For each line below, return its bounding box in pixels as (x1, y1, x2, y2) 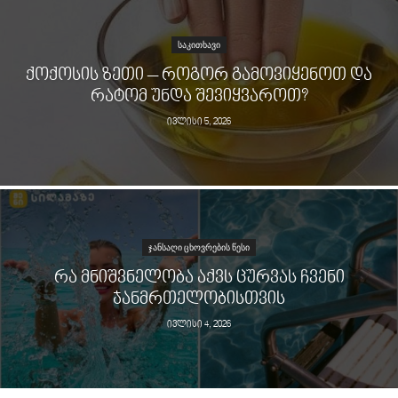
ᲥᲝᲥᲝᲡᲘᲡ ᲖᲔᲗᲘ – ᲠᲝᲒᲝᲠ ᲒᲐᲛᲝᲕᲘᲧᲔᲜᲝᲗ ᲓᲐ (26, 67, 372, 85)
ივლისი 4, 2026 (167, 320, 231, 330)
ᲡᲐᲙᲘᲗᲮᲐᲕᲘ (178, 40, 220, 51)
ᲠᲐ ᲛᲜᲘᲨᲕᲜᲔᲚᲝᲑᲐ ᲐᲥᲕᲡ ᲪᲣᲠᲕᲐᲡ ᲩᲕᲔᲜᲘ (53, 269, 345, 288)
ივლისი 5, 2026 (167, 117, 231, 128)
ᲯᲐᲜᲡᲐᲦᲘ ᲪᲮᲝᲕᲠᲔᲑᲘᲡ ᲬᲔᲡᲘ (148, 243, 250, 253)
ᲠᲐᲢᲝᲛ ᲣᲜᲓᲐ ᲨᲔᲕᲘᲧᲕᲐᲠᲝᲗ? (90, 88, 308, 107)
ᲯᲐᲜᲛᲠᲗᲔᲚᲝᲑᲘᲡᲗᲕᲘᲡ (113, 291, 285, 309)
